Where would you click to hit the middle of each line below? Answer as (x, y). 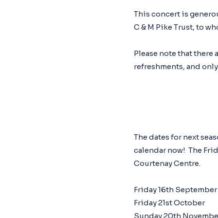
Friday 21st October (169, 203)
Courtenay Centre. (167, 163)
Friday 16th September (175, 190)
